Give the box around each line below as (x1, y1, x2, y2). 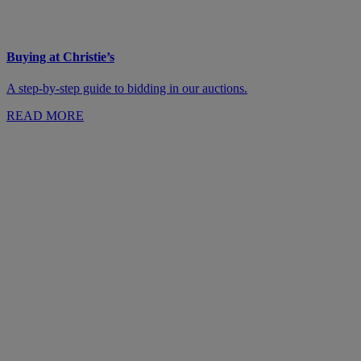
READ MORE (6, 109, 84, 123)
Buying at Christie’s (6, 50, 114, 64)
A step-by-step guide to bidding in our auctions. (6, 81, 247, 96)
